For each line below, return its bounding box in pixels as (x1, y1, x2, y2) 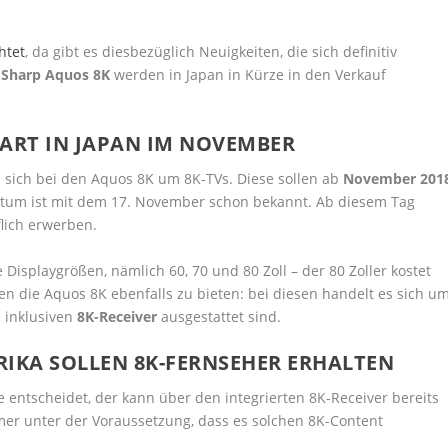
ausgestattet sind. (157, 306, 282, 326)
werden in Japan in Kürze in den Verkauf (110, 65, 387, 84)
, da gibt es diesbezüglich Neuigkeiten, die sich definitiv (25, 42, 398, 61)
